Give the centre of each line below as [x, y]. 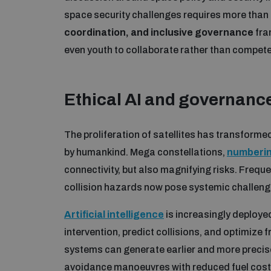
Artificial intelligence [114, 214]
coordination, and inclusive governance [160, 32]
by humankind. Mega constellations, [145, 152]
